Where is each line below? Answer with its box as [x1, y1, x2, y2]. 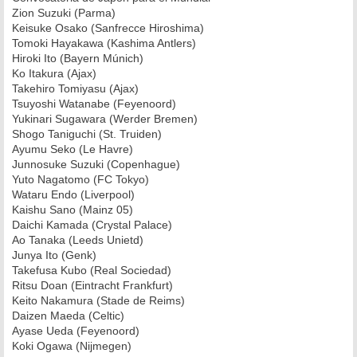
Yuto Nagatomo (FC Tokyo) [12, 172, 149, 186]
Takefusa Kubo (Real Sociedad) [12, 263, 171, 277]
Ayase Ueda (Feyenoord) [12, 324, 139, 337]
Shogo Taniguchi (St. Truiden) [12, 127, 162, 140]
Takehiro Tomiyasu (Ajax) [12, 81, 139, 95]
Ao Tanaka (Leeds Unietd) [12, 233, 143, 246]
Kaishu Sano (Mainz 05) [12, 202, 133, 216]
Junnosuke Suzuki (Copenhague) [12, 157, 180, 171]
